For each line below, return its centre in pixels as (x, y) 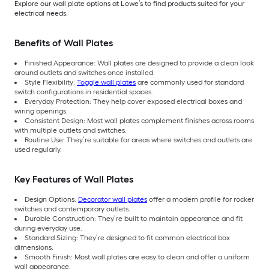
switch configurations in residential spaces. (84, 92)
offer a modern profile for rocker (201, 199)
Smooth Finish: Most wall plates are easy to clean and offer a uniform (137, 257)
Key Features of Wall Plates (74, 179)
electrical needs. (41, 13)
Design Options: (51, 199)
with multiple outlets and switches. (71, 130)
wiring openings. (41, 111)
